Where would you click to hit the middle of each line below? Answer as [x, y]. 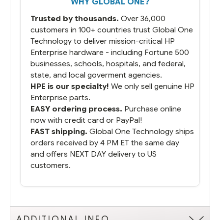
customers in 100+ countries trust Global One [112, 29]
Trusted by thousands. [75, 18]
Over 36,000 [142, 18]
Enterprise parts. [60, 97]
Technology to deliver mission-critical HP [103, 41]
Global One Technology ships [141, 131]
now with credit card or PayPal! [86, 120]
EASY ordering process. [76, 109]
